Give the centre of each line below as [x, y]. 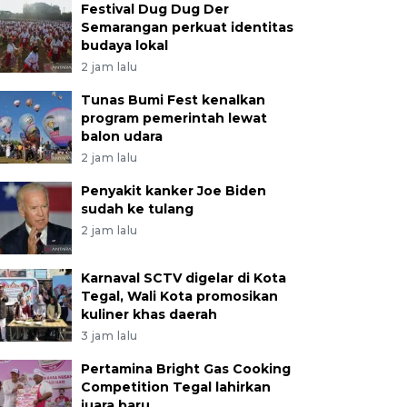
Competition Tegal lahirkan [175, 387]
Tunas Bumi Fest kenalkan [173, 100]
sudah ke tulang [137, 209]
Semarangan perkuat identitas [187, 27]
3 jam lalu [109, 336]
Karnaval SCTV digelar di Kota [183, 278]
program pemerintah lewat [174, 118]
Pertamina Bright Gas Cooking [185, 369]
